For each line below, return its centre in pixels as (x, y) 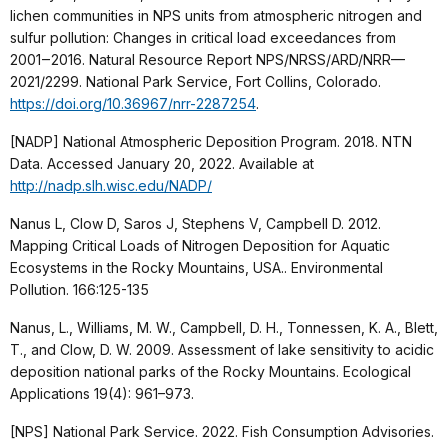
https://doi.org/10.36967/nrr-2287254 (133, 103)
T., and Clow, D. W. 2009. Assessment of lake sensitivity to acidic (222, 349)
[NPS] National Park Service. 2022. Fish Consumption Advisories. (222, 431)
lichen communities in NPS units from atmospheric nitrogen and (216, 15)
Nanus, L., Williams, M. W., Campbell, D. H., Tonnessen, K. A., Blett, (224, 327)
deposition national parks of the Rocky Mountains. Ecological (210, 371)
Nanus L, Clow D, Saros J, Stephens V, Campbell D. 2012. (195, 223)
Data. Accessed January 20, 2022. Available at (162, 163)
